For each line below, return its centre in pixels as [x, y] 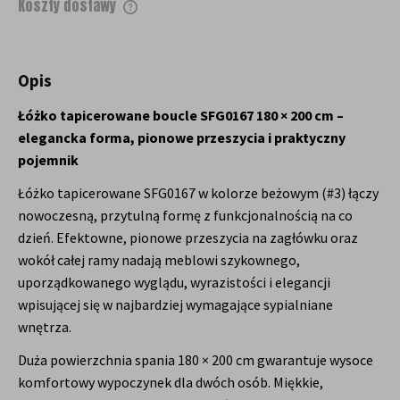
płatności [58, 38]
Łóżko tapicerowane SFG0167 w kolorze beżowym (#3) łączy [198, 192]
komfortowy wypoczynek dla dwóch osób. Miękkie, [171, 382]
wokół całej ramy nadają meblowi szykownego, [159, 259]
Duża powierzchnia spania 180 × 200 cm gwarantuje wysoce [196, 359]
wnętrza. [45, 326]
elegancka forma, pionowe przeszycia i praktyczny [182, 137]
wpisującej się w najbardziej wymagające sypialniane [175, 304]
